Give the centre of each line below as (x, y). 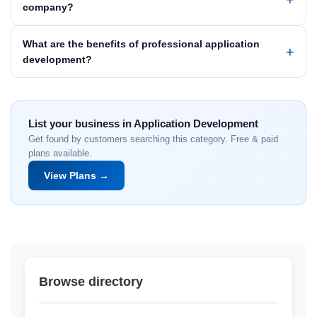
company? (48, 7)
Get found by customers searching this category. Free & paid (153, 139)
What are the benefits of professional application (141, 44)
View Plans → (76, 175)
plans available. (60, 153)
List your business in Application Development (143, 123)
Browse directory (91, 282)
